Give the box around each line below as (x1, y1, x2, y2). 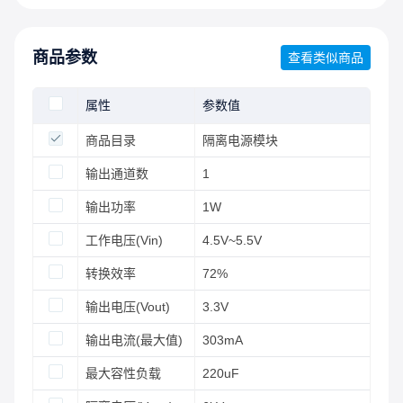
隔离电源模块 (202, 133, 278, 148)
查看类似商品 (288, 49, 363, 65)
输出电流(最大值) (85, 333, 183, 347)
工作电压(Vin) (85, 233, 163, 247)
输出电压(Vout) (85, 300, 170, 314)
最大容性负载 (85, 366, 161, 381)
